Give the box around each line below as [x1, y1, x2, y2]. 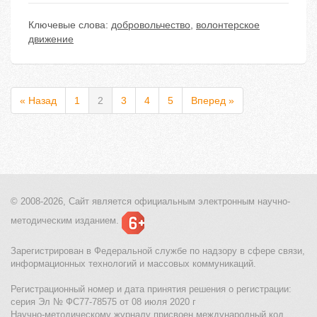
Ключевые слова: [28, 19, 111, 31]
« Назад [20, 95, 57, 107]
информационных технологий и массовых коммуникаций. [11, 258, 256, 270]
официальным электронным [132, 196, 255, 207]
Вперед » [191, 95, 234, 107]
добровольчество [111, 19, 190, 31]
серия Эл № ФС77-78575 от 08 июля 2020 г [11, 296, 196, 308]
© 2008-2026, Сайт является [11, 196, 132, 207]
